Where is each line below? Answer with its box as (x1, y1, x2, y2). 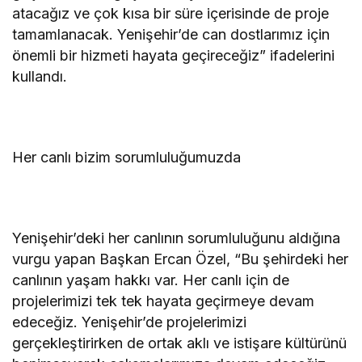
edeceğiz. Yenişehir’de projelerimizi (12, 313, 247, 330)
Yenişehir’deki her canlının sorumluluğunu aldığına (12, 229, 341, 246)
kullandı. (12, 67, 67, 85)
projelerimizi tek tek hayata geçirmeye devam (12, 292, 315, 309)
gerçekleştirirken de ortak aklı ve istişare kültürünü (12, 334, 347, 351)
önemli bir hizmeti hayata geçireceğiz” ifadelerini (12, 46, 335, 64)
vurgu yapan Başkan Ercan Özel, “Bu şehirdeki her (12, 250, 349, 267)
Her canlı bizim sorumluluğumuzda (12, 148, 242, 166)
